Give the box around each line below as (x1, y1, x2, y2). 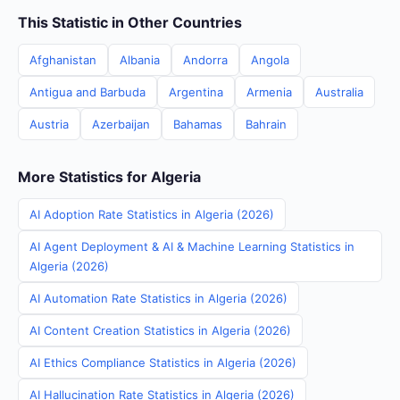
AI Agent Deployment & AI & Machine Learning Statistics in (29, 239, 354, 254)
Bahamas (173, 117, 222, 131)
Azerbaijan (92, 117, 150, 131)
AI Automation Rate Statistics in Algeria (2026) (29, 291, 287, 305)
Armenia (246, 85, 292, 99)
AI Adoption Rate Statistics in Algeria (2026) (29, 207, 274, 221)
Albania (120, 53, 160, 67)
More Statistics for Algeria (18, 168, 201, 186)
